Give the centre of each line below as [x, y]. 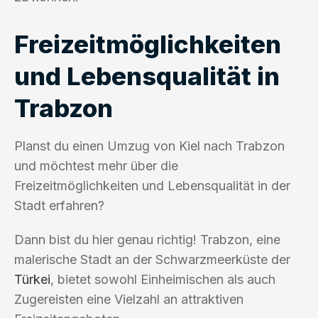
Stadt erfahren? [59, 205]
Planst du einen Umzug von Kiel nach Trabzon [149, 146]
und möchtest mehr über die [96, 165]
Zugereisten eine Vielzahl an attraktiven [129, 299]
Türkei [32, 279]
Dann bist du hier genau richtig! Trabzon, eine [147, 239]
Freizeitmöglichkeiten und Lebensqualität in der [152, 185]
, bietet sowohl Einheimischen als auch [163, 279]
